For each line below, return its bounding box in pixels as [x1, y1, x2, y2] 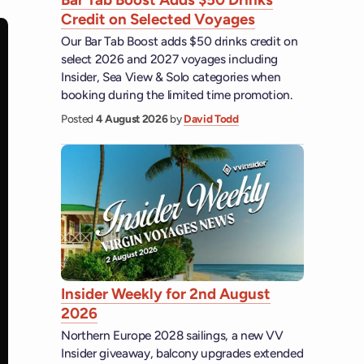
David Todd [183, 112, 239, 126]
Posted [61, 112, 96, 126]
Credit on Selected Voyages [61, 9, 256, 28]
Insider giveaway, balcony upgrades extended [61, 345, 304, 362]
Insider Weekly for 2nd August [61, 284, 271, 304]
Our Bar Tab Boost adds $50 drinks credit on [61, 32, 298, 49]
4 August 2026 [95, 112, 170, 126]
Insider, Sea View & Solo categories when [61, 68, 281, 84]
